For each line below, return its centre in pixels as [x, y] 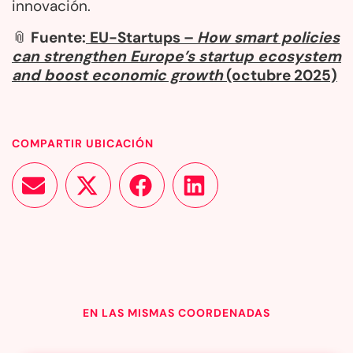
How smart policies [268, 37]
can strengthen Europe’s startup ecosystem [176, 56]
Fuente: [58, 37]
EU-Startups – [143, 37]
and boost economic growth [117, 75]
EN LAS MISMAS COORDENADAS [176, 313]
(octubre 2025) [280, 75]
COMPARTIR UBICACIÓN [83, 143]
